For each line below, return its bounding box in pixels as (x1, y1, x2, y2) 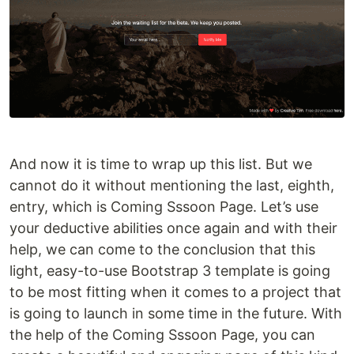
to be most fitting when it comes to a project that (9, 284, 341, 301)
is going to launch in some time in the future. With (9, 305, 342, 322)
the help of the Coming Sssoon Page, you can (9, 326, 315, 344)
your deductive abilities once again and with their (9, 220, 337, 237)
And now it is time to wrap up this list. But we (9, 156, 312, 173)
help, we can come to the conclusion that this (9, 241, 315, 258)
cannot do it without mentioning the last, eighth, (9, 177, 334, 194)
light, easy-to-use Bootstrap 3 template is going (9, 262, 330, 280)
